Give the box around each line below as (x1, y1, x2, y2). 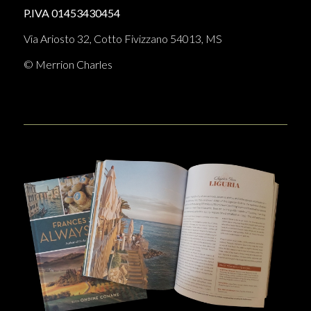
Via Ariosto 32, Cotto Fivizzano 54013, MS (23, 31, 222, 45)
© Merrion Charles (23, 57, 112, 71)
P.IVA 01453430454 (23, 6, 120, 20)
